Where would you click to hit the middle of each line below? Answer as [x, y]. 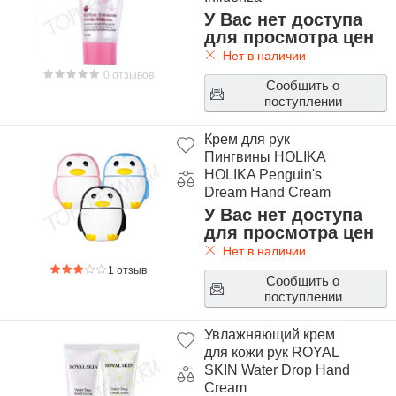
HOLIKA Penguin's [263, 175]
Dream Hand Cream [267, 192]
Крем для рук [247, 139]
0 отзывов [128, 75]
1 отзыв [128, 270]
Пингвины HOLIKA [264, 157]
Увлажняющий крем [269, 335]
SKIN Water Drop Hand [277, 370]
